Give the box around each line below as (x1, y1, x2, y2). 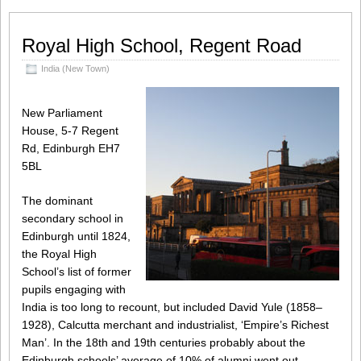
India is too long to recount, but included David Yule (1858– (22, 301, 322, 314)
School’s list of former (22, 265, 131, 279)
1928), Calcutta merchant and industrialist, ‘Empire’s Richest (22, 318, 329, 332)
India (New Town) (41, 64, 110, 74)
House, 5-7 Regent (22, 124, 118, 138)
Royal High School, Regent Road (22, 35, 301, 57)
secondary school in (22, 212, 123, 226)
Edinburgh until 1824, (22, 230, 131, 243)
